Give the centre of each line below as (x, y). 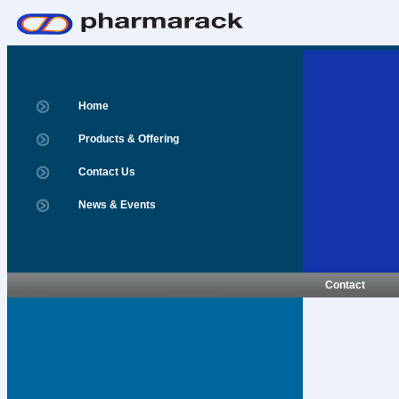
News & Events (117, 205)
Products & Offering (129, 139)
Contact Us (107, 172)
